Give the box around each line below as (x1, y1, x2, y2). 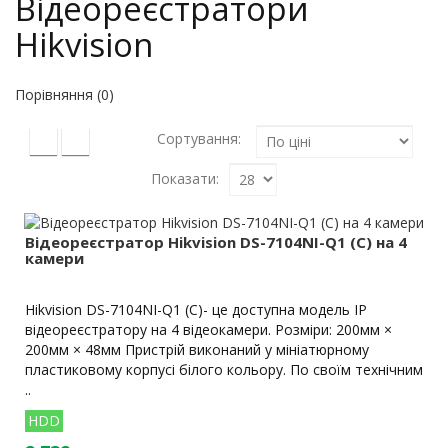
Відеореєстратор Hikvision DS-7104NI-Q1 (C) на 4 (25, 231, 407, 252)
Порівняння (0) (15, 85, 114, 105)
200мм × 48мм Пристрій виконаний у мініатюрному (25, 339, 369, 359)
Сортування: (157, 129, 241, 149)
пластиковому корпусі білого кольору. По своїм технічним (25, 359, 423, 379)
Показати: (151, 168, 219, 188)
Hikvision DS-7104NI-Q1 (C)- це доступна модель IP (25, 299, 367, 319)
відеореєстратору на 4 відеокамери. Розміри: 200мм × (25, 319, 392, 339)
